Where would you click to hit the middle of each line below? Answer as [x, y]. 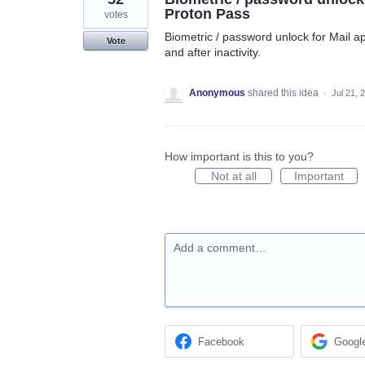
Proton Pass [207, 13]
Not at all [233, 176]
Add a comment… [220, 247]
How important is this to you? [239, 156]
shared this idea [284, 92]
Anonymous [217, 92]
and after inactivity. [213, 52]
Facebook [222, 341]
